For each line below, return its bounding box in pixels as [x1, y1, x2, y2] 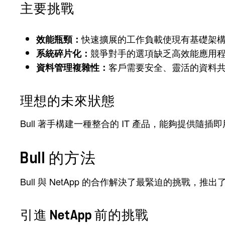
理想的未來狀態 [20, 94, 115, 108]
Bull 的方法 [20, 151, 96, 166]
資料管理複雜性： [36, 61, 108, 74]
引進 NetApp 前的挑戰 [20, 208, 149, 222]
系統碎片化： [36, 47, 90, 60]
